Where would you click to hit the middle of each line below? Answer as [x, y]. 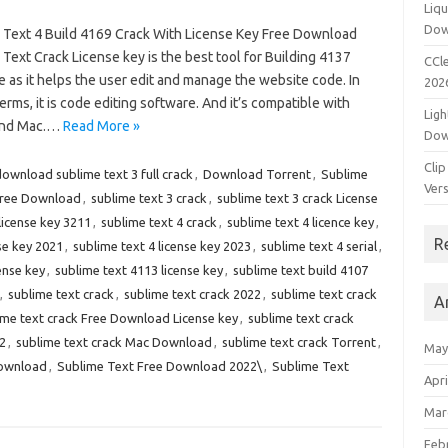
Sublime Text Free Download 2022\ [159, 366]
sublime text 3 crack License [297, 198]
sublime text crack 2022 [192, 294]
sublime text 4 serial [318, 246]
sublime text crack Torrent [298, 342]
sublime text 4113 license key [138, 270]
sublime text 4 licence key [300, 222]
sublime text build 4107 [300, 270]
